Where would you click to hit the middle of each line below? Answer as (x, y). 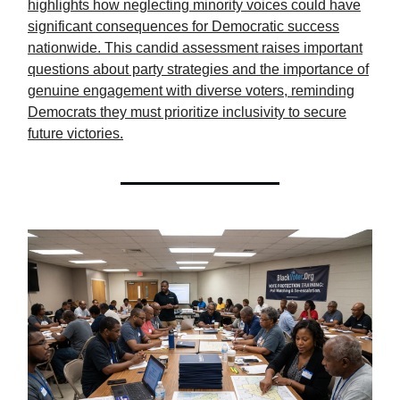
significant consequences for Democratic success (183, 27)
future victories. (75, 134)
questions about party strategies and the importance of (198, 70)
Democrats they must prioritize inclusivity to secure (187, 112)
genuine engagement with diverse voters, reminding (191, 91)
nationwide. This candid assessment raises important (195, 48)
